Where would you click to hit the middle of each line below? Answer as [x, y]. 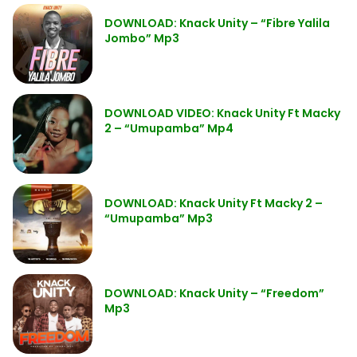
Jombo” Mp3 [142, 38]
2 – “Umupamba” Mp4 [169, 128]
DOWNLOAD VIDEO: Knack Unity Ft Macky [222, 113]
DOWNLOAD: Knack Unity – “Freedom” [214, 293]
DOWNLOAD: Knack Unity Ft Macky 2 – [214, 203]
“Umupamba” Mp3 [159, 218]
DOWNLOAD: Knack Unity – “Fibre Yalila [217, 23]
